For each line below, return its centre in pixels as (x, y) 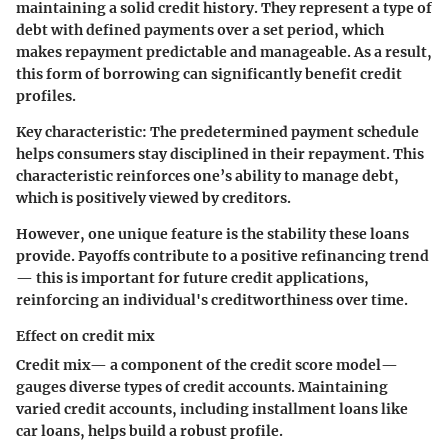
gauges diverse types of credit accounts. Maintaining (202, 387)
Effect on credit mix (85, 336)
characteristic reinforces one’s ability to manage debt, (207, 176)
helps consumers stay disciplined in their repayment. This (220, 154)
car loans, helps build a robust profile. (149, 431)
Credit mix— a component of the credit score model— (207, 365)
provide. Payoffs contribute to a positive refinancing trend (222, 256)
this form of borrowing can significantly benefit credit (209, 74)
